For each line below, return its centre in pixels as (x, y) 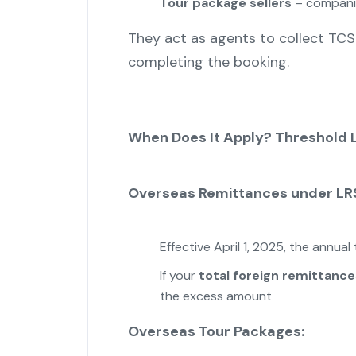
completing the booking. (208, 62)
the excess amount (215, 296)
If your (179, 276)
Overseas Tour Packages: (216, 332)
